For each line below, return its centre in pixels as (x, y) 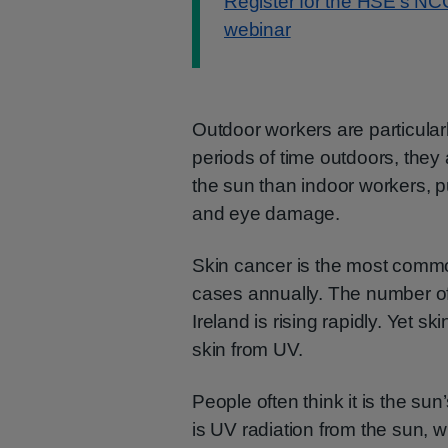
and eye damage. (266, 213)
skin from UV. (247, 349)
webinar (257, 29)
